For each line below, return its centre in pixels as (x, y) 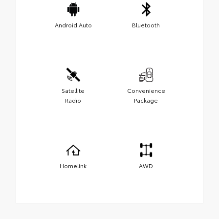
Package (146, 100)
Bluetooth (146, 24)
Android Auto (73, 24)
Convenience (146, 90)
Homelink (73, 165)
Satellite (73, 90)
